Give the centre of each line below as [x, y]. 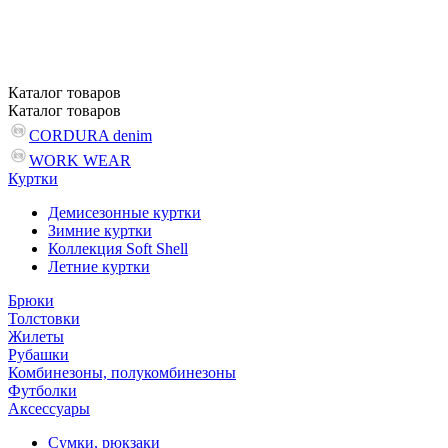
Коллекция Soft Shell [118, 248]
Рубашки [38, 354]
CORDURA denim [90, 135]
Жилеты [36, 336]
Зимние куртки [100, 230]
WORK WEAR [80, 160]
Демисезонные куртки [124, 212]
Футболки [42, 390]
